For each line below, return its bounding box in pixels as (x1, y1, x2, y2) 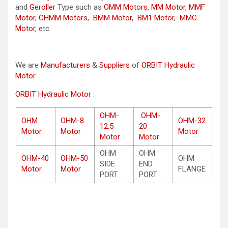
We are (15, 60, 41, 70)
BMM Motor (91, 13, 132, 22)
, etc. (35, 23, 51, 33)
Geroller (30, 2, 55, 12)
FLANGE (178, 164, 206, 174)
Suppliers (99, 60, 130, 70)
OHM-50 (61, 153, 88, 163)
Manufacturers (41, 60, 90, 70)
